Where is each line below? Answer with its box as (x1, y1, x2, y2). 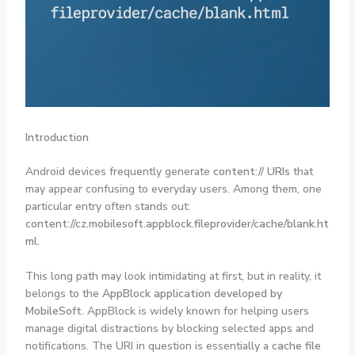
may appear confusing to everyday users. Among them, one (25, 181, 322, 197)
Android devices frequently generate (25, 163, 213, 179)
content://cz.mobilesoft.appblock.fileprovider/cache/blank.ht (25, 216, 329, 231)
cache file (271, 338, 321, 353)
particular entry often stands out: (25, 198, 190, 214)
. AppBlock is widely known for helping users (81, 303, 309, 319)
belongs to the (25, 285, 102, 301)
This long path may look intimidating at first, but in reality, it (25, 268, 321, 284)
